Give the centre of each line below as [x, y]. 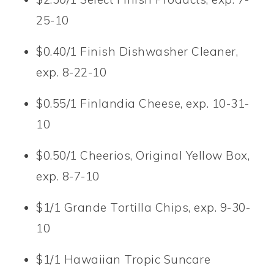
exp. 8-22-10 [72, 72]
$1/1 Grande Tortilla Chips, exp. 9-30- [143, 207]
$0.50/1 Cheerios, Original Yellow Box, [143, 155]
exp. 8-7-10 [68, 176]
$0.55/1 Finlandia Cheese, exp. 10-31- [143, 103]
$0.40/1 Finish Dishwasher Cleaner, [137, 51]
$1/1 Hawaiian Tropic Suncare [124, 259]
